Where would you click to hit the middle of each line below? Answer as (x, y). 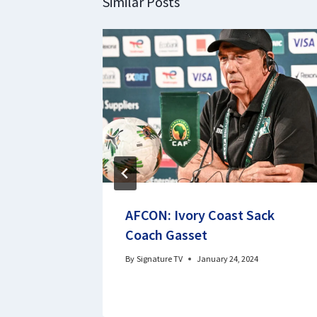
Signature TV (160, 258)
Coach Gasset (166, 234)
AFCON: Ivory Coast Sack (200, 214)
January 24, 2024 (228, 258)
